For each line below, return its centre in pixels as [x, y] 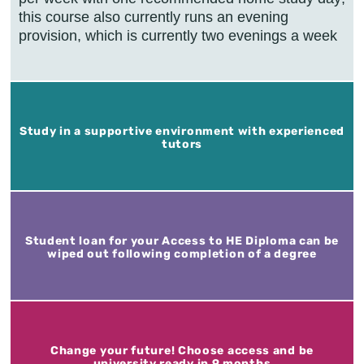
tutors [182, 144]
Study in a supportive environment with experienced [182, 131]
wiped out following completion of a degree [182, 253]
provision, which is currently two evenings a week [178, 35]
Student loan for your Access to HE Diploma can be [182, 240]
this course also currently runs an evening [154, 17]
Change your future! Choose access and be [182, 350]
